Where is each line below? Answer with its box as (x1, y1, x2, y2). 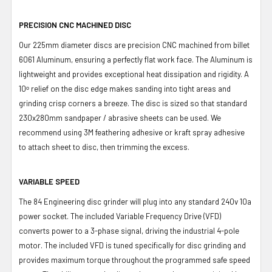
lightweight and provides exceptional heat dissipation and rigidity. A (19, 69, 249, 79)
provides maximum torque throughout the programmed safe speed (19, 254, 250, 265)
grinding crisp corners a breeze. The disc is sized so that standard (19, 98, 247, 108)
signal (121, 225, 141, 236)
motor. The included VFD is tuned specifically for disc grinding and (19, 240, 246, 250)
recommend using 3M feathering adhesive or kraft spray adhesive (19, 127, 245, 137)
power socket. (19, 211, 70, 221)
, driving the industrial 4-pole (141, 225, 239, 236)
